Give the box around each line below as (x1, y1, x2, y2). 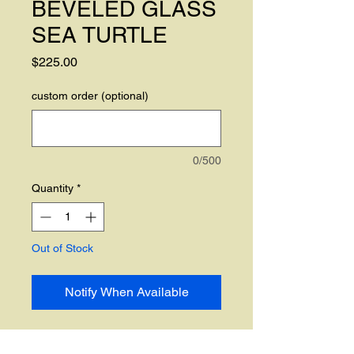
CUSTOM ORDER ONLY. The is (32, 330, 213, 345)
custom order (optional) (32, 89, 149, 102)
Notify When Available (64, 284, 189, 299)
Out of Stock (32, 242, 93, 254)
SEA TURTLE (32, 22, 168, 47)
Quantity (32, 182, 73, 194)
